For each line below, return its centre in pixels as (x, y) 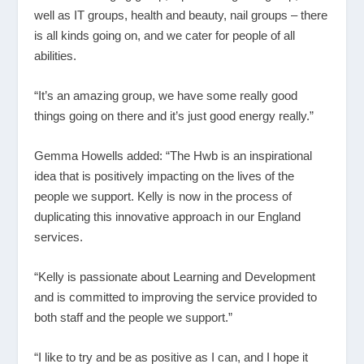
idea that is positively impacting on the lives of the (165, 175)
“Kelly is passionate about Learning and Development (175, 276)
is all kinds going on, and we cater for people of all (165, 35)
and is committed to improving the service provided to (176, 297)
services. (59, 236)
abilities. (56, 55)
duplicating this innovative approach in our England (168, 216)
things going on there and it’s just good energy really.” (174, 115)
